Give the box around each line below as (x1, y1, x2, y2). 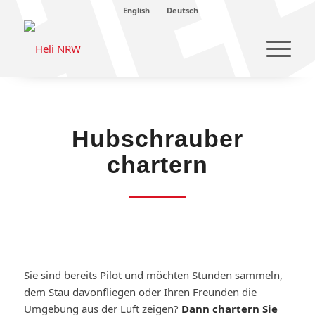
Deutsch (167, 5, 199, 15)
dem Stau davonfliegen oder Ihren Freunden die (23, 284, 257, 299)
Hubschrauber (71, 125, 243, 152)
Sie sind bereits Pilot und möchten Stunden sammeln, (23, 267, 283, 282)
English (123, 5, 150, 15)
